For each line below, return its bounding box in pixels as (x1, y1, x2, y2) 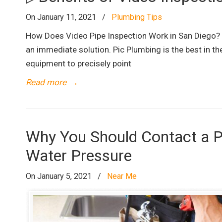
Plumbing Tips (111, 12, 162, 22)
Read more (26, 77, 66, 87)
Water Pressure (26, 146, 132, 165)
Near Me (107, 171, 137, 181)
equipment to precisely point (26, 58, 131, 68)
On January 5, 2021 (26, 171, 94, 181)
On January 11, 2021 (26, 12, 98, 22)
